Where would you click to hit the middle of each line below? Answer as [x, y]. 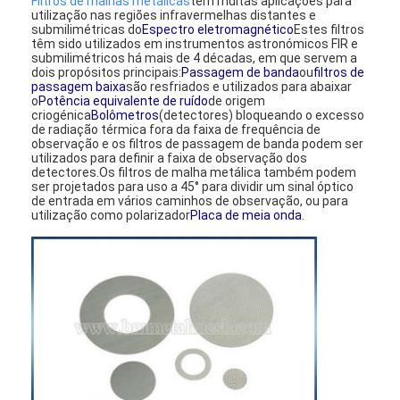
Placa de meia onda [246, 215]
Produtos [79, 337]
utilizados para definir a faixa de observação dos [170, 158]
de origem [237, 100]
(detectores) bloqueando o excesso [262, 115]
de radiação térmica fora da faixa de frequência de [176, 129]
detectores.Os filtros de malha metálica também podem [194, 172]
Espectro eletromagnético [218, 29]
